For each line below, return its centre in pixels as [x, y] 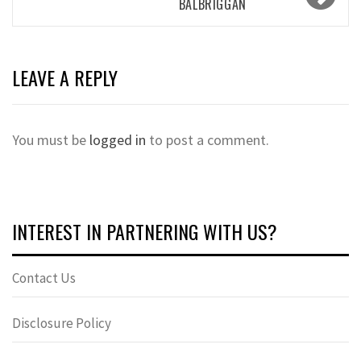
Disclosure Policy [62, 323]
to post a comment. [207, 140]
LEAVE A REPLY [65, 77]
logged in [118, 140]
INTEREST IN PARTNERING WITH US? [145, 231]
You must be [51, 140]
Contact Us [44, 278]
